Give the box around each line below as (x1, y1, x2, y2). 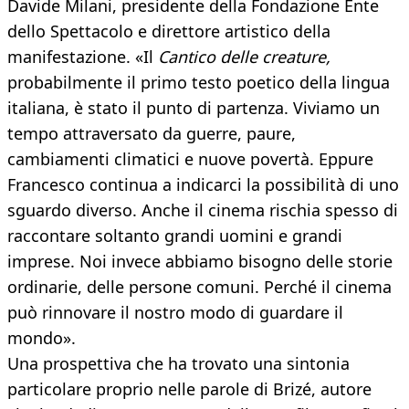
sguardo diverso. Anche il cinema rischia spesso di (7, 199, 398, 222)
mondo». (7, 327, 76, 350)
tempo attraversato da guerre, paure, (7, 122, 296, 145)
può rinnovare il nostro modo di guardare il (7, 301, 343, 324)
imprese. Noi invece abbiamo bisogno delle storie (7, 250, 393, 273)
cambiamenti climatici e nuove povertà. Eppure (7, 148, 373, 171)
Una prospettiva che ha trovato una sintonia (7, 352, 350, 375)
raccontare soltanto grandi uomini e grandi (7, 225, 342, 247)
